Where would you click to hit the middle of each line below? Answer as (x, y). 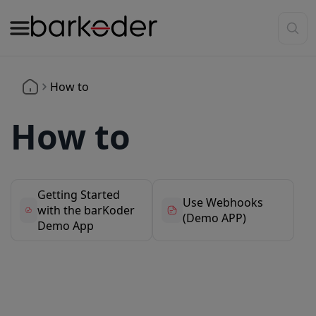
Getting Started (78, 195)
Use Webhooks (223, 202)
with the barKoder (86, 210)
